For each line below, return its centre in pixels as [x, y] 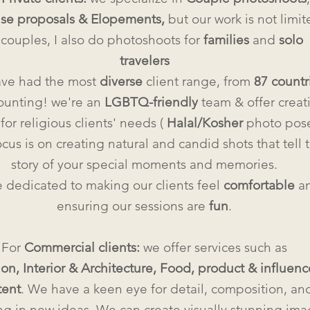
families [226, 40]
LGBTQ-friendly [151, 102]
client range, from [198, 81]
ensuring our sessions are [133, 206]
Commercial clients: [82, 247]
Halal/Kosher [205, 123]
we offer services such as [213, 247]
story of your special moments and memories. [144, 164]
